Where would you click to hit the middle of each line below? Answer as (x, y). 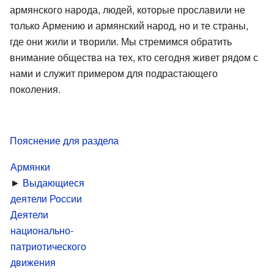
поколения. (35, 89)
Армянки (30, 166)
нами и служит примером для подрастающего (114, 73)
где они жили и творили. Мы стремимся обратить (121, 41)
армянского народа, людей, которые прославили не (128, 9)
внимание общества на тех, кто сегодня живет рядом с (134, 57)
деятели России (46, 198)
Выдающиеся (54, 182)
